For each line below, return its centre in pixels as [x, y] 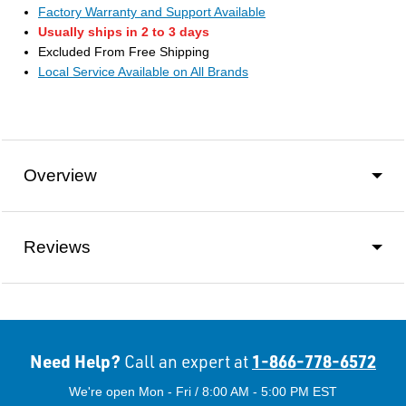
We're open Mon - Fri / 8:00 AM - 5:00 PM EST [203, 392]
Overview [60, 176]
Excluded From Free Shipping [124, 52]
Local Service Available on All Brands [143, 72]
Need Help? [77, 362]
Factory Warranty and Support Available [152, 12]
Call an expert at [186, 362]
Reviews [57, 247]
